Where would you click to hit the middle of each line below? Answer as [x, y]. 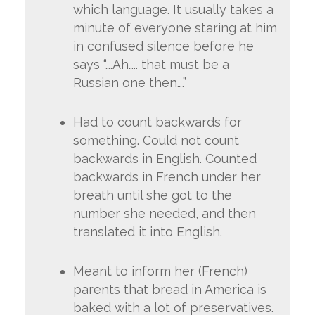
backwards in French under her [167, 176]
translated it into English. [147, 231]
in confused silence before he [163, 46]
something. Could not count [156, 140]
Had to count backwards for [157, 122]
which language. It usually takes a [173, 9]
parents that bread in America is [169, 289]
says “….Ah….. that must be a [151, 64]
